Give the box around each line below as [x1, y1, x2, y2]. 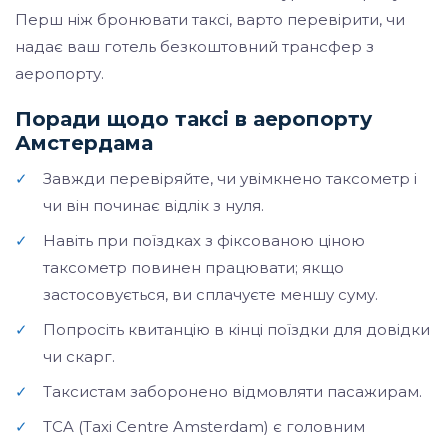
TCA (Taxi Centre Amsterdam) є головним [43, 417, 365, 436]
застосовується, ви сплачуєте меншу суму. [43, 285, 378, 304]
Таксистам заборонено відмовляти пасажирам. [43, 382, 422, 401]
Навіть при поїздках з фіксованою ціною [43, 231, 365, 250]
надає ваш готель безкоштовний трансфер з [15, 37, 374, 56]
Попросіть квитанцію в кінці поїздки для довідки [43, 320, 430, 339]
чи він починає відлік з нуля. [43, 196, 264, 215]
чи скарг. [43, 347, 115, 366]
